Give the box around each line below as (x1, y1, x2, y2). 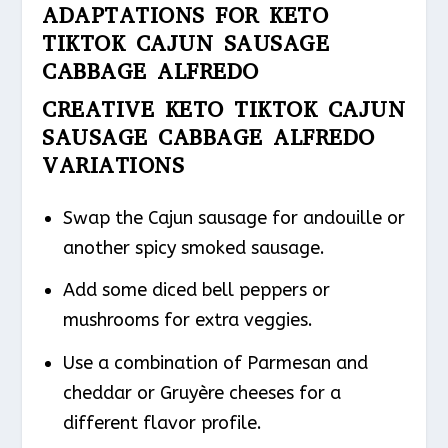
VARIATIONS (42, 151, 185, 181)
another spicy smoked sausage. (62, 236, 325, 259)
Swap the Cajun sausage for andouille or (62, 206, 405, 229)
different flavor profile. (62, 411, 262, 434)
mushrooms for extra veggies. (62, 309, 313, 332)
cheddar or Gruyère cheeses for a (62, 381, 341, 404)
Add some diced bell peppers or (62, 279, 330, 302)
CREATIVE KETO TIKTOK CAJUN (42, 95, 406, 125)
